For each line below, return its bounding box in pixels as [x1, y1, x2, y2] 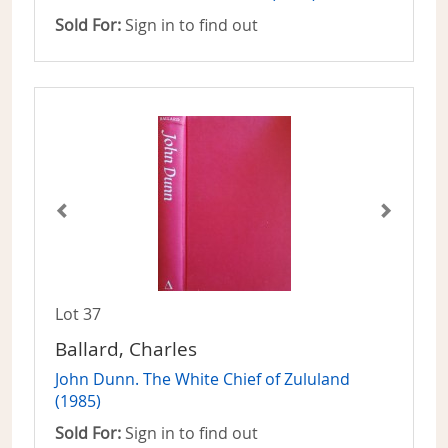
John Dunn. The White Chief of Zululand [55, 368, 350, 391]
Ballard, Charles [55, 336, 197, 363]
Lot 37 [55, 303, 101, 326]
